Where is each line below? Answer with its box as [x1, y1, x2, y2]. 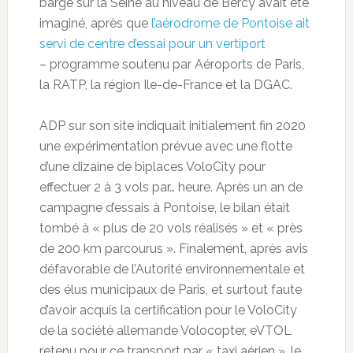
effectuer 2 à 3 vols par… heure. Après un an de [39, 180, 303, 195]
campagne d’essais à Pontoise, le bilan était [39, 200, 290, 216]
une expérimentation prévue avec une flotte [39, 139, 292, 154]
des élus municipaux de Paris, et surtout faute [39, 282, 302, 298]
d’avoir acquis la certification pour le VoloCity [39, 303, 297, 318]
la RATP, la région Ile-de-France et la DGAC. [39, 77, 292, 93]
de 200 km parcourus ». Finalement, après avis [39, 241, 308, 257]
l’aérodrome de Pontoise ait [150, 16, 310, 32]
